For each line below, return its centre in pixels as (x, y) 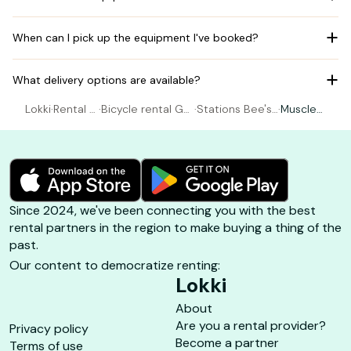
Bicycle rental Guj (146, 109)
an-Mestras (130, 125)
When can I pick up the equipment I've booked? (136, 37)
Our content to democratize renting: (115, 265)
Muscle (299, 109)
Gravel (298, 125)
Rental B (75, 109)
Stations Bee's (234, 109)
